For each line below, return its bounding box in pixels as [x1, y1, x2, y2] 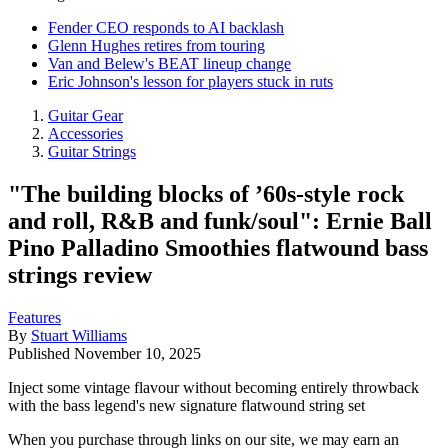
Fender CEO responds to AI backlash [48, 19, 284, 36]
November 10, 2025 [74, 344, 201, 362]
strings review [8, 261, 152, 288]
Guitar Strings [48, 143, 136, 160]
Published [8, 344, 74, 362]
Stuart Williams [31, 326, 127, 344]
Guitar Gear [48, 107, 123, 124]
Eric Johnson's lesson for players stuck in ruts [48, 73, 333, 90]
